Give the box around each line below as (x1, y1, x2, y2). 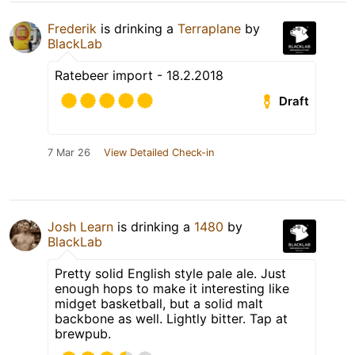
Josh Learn (48, 219, 113, 235)
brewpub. (55, 326, 111, 342)
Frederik (48, 21, 97, 37)
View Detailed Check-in (104, 147, 214, 159)
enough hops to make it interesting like (55, 281, 289, 297)
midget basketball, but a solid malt (55, 296, 263, 312)
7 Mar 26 (48, 147, 90, 159)
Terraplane (177, 21, 241, 37)
